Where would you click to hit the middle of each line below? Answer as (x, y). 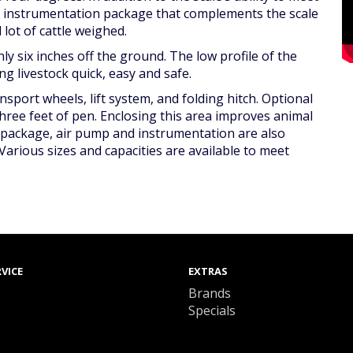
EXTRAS (208, 271)
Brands (210, 293)
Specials (212, 310)
